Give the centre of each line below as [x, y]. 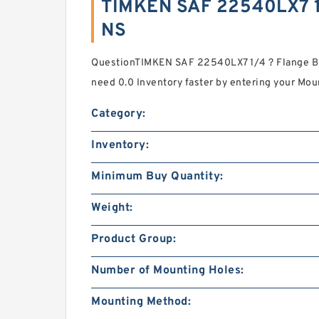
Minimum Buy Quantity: [157, 177]
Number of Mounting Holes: [168, 271]
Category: [119, 114]
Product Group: [134, 239]
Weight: [112, 208]
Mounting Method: [141, 302]
